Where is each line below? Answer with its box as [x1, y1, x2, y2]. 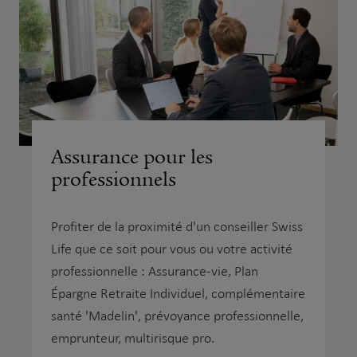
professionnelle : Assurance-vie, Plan [51, 264, 258, 280]
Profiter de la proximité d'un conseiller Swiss [51, 219, 303, 235]
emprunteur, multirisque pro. [51, 331, 214, 347]
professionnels [51, 167, 176, 192]
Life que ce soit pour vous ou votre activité [51, 241, 292, 257]
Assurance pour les [51, 145, 213, 170]
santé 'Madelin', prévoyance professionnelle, [51, 308, 304, 324]
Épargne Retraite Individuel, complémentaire [51, 286, 305, 302]
